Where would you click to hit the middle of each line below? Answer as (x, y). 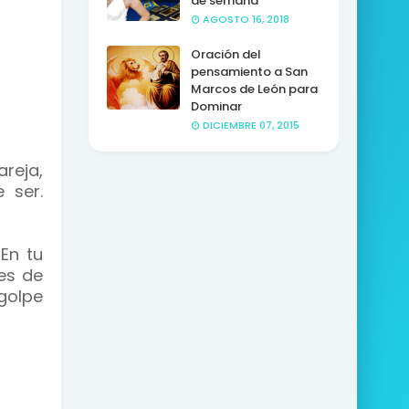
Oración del (225, 54)
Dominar (216, 106)
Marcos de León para (254, 89)
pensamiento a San (249, 72)
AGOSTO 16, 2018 (246, 19)
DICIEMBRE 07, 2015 (251, 125)
